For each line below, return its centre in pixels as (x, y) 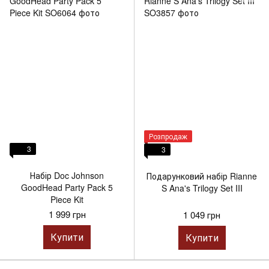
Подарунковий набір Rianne (202, 176)
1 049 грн (202, 215)
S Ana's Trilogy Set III (202, 188)
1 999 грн (67, 214)
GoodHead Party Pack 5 (67, 187)
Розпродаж (168, 136)
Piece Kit (67, 199)
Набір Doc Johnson (67, 175)
